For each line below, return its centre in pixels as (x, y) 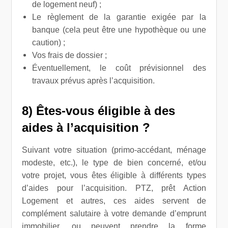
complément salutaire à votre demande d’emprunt (114, 213)
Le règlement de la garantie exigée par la (119, 17)
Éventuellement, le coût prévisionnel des (119, 68)
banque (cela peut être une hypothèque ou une (119, 30)
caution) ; (49, 42)
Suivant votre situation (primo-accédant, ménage (114, 150)
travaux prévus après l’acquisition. (94, 81)
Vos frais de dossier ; (70, 55)
